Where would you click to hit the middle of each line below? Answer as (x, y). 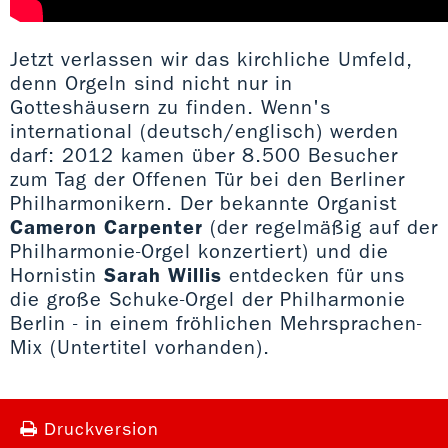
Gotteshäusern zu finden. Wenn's (170, 106)
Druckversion (98, 429)
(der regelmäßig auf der (320, 226)
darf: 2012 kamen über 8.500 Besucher (204, 154)
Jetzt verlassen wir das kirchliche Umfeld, (211, 58)
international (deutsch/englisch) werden (204, 130)
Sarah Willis (163, 274)
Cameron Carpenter (106, 226)
